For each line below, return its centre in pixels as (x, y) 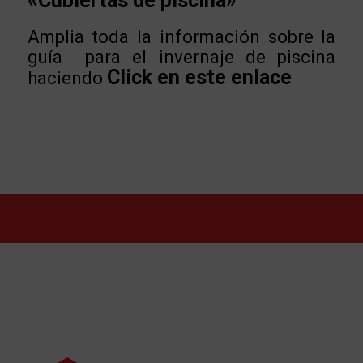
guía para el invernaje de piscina (181, 57)
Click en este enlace (199, 77)
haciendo (65, 78)
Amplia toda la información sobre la (181, 36)
